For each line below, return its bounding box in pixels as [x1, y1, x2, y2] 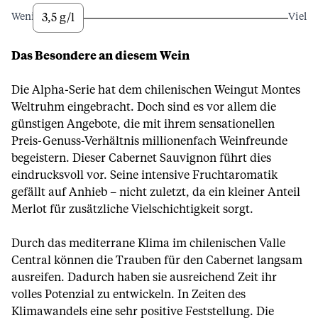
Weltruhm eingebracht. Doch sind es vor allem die [11, 102, 276, 113]
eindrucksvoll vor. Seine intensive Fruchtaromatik [11, 170, 278, 181]
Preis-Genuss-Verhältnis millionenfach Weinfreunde [11, 136, 287, 147]
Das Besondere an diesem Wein [11, 50, 190, 62]
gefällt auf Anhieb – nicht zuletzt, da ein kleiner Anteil [11, 187, 300, 198]
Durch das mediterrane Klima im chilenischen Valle [11, 238, 285, 249]
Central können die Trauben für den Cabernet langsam [11, 255, 302, 266]
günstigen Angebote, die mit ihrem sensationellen [11, 119, 275, 130]
